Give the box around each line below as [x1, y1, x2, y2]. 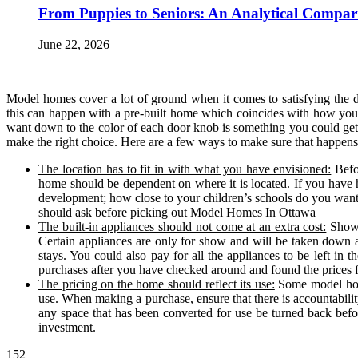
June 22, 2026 [38, 37, 109, 51]
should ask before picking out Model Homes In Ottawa [38, 205, 316, 219]
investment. [38, 320, 96, 334]
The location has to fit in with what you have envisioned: [38, 161, 332, 176]
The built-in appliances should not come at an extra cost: [38, 219, 327, 233]
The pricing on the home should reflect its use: [38, 276, 275, 291]
